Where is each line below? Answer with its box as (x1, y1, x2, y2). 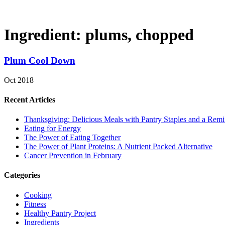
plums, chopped (85, 26, 194, 44)
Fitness (24, 199, 46, 208)
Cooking (24, 190, 52, 199)
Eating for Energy (24, 124, 81, 133)
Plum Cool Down (4, 55, 75, 66)
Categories (4, 171, 40, 180)
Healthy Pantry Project (24, 208, 96, 217)
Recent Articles (4, 95, 55, 104)
